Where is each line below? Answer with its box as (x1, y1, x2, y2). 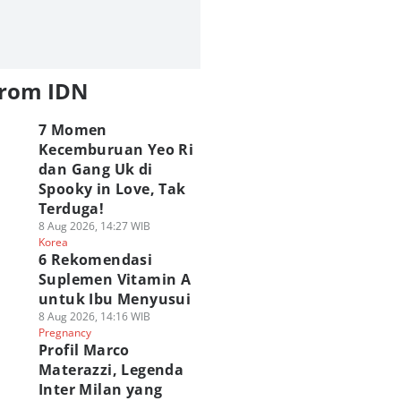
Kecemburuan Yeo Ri (38, 140, 194, 159)
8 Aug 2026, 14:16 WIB (38, 309, 150, 324)
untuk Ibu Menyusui (38, 289, 192, 309)
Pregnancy (38, 325, 91, 340)
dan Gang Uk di (38, 159, 153, 179)
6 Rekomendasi (38, 250, 153, 269)
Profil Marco (38, 340, 130, 360)
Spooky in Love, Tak (38, 179, 186, 199)
